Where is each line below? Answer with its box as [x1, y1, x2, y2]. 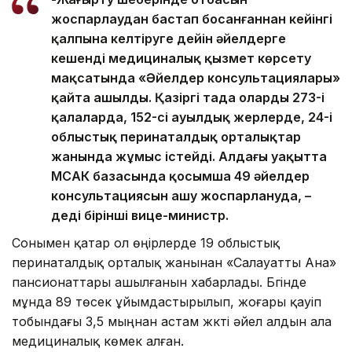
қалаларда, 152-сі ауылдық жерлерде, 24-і [51, 108, 332, 125]
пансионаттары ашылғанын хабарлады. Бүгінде [12, 273, 306, 290]
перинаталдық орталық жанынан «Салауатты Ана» [12, 254, 336, 270]
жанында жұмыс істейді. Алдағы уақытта [51, 148, 327, 164]
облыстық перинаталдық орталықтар [51, 128, 301, 145]
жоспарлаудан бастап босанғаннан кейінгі [51, 10, 332, 27]
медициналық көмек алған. [12, 332, 184, 349]
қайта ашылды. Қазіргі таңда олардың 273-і [51, 89, 324, 105]
